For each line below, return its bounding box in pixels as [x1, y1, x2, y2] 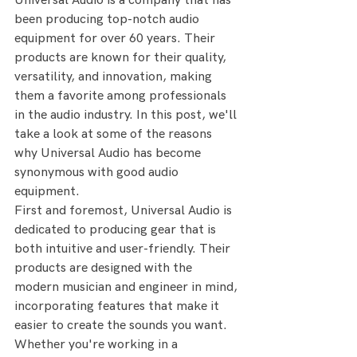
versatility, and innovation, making [14, 69, 215, 85]
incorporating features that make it [14, 299, 222, 315]
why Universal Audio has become [14, 146, 204, 162]
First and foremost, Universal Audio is [14, 203, 235, 219]
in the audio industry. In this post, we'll [14, 108, 240, 124]
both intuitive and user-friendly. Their [14, 241, 233, 257]
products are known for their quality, [14, 50, 229, 66]
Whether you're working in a [14, 337, 181, 353]
